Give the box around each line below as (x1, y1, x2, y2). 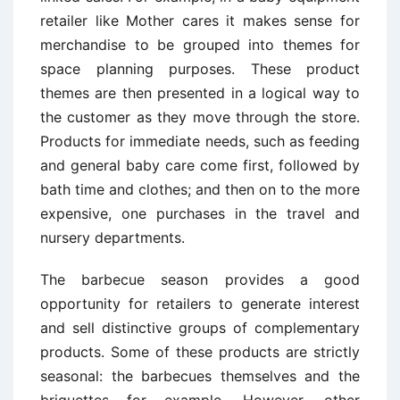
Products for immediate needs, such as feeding (40, 132, 360, 150)
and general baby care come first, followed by (40, 156, 360, 174)
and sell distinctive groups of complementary (40, 319, 360, 337)
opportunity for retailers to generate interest (40, 295, 360, 312)
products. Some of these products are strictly (40, 343, 360, 361)
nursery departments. (40, 229, 185, 246)
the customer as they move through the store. (40, 108, 360, 126)
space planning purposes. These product (40, 60, 360, 78)
